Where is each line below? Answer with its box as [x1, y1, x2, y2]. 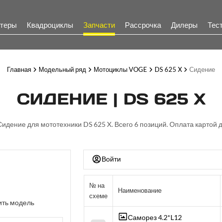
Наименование [117, 186, 162, 194]
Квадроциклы [27, 20, 73, 29]
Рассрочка [125, 20, 161, 29]
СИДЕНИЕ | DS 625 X [16, 89, 206, 109]
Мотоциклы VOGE [94, 65, 147, 73]
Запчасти [83, 20, 115, 29]
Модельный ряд [39, 65, 86, 73]
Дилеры [171, 20, 198, 29]
